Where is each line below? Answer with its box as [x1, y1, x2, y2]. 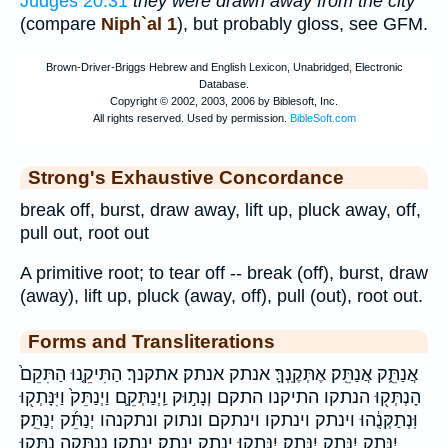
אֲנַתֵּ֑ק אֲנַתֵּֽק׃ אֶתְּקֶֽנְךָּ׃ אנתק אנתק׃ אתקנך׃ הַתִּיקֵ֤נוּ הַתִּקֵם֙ [20, 364, 418, 385]
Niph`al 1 [101, 13, 177, 34]
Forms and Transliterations [28, 330, 275, 353]
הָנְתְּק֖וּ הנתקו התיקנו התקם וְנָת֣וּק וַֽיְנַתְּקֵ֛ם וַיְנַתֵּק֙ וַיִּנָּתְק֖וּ [20, 387, 421, 408]
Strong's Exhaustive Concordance [28, 165, 344, 188]
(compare [20, 13, 101, 34]
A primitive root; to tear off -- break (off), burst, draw [20, 263, 428, 284]
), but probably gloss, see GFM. [177, 13, 428, 34]
